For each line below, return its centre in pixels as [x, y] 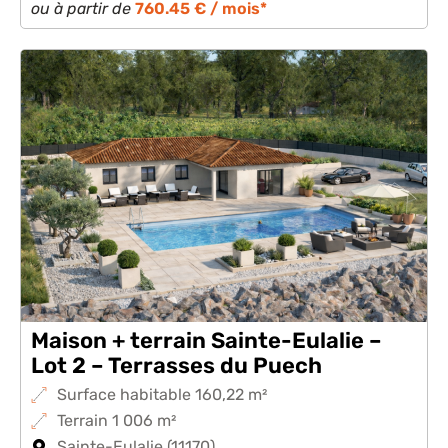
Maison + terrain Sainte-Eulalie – [206, 340]
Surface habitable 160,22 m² [162, 394]
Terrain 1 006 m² [116, 420]
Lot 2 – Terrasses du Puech [176, 365]
